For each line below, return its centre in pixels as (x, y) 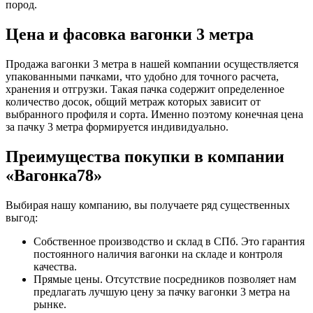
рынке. (50, 304)
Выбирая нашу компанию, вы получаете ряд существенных (148, 205)
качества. (55, 266)
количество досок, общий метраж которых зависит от (133, 101)
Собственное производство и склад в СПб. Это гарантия (169, 241)
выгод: (22, 217)
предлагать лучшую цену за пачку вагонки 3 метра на (162, 291)
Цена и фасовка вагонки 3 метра (130, 34)
